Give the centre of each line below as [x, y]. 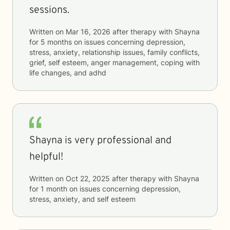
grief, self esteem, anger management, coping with [114, 62]
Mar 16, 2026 [88, 32]
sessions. [49, 10]
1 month [54, 189]
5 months [56, 42]
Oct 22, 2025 [88, 178]
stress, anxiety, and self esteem [82, 199]
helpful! [46, 157]
